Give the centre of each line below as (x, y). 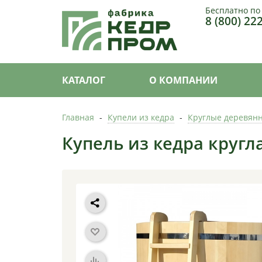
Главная (78, 117)
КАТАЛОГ (84, 80)
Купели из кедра (141, 117)
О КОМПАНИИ (183, 80)
